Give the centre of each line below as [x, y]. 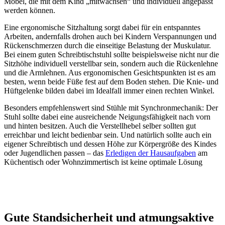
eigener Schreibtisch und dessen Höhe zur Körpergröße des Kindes [110, 144]
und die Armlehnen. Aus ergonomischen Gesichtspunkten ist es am [110, 72]
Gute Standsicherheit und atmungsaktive [109, 217]
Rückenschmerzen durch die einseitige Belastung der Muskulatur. [107, 45]
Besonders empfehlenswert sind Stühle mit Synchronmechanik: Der [111, 107]
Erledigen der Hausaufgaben [151, 153]
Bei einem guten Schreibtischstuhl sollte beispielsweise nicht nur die [111, 54]
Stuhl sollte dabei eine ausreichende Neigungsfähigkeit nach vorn [107, 117]
